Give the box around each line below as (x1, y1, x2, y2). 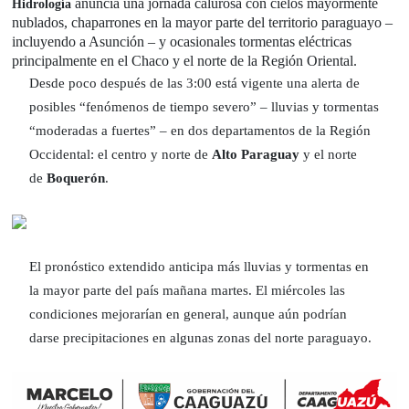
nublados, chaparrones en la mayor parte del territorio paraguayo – (12, 15, 393, 31)
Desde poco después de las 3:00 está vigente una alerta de (28, 76, 360, 91)
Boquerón (46, 171, 105, 186)
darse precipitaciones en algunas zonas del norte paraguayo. (28, 330, 372, 346)
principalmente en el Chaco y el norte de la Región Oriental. (12, 53, 358, 69)
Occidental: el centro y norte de (28, 147, 212, 163)
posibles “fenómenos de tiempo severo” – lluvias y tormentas (28, 100, 379, 115)
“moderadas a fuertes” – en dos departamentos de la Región (28, 123, 371, 139)
